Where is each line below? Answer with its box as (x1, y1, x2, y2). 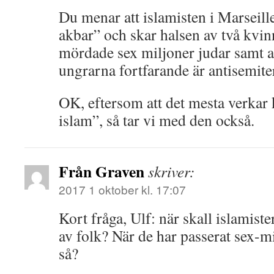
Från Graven (59, 160, 144, 183)
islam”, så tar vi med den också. (59, 109, 254, 130)
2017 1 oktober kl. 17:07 (59, 181, 186, 198)
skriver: (148, 161, 195, 182)
